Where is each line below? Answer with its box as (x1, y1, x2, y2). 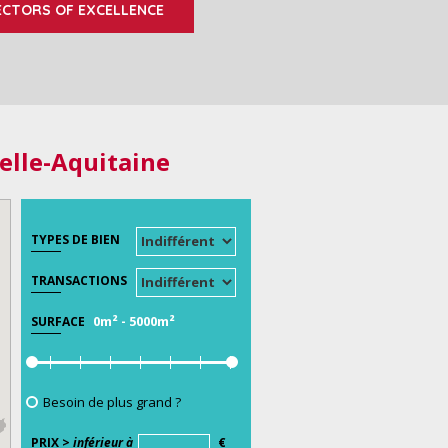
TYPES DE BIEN (31, 230, 120, 248)
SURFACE (31, 312, 85, 330)
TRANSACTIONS (31, 271, 127, 289)
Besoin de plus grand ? (43, 392, 181, 411)
